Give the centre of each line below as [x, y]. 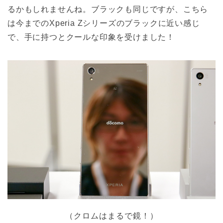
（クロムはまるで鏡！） [111, 216]
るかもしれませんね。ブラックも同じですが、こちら [108, 9]
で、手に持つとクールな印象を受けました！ [91, 37]
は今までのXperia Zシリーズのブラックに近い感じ [104, 23]
